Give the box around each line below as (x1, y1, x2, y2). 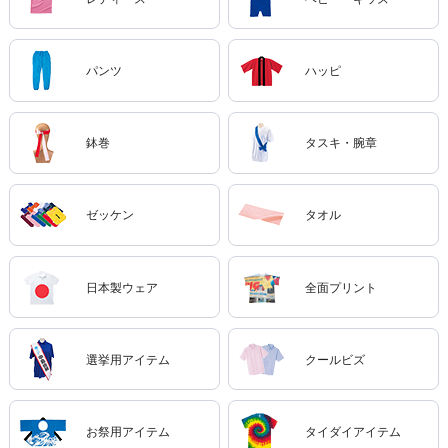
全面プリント (305, 280, 378, 295)
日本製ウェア (85, 280, 158, 295)
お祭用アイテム (85, 425, 170, 440)
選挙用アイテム (85, 352, 170, 367)
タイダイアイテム (305, 425, 402, 440)
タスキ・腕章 (305, 136, 378, 151)
